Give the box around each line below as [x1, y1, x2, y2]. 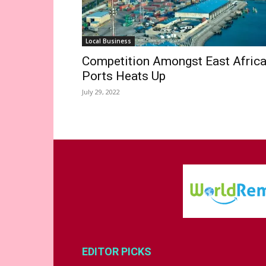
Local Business [85, 37, 131, 45]
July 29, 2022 [82, 87, 120, 96]
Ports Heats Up [82, 69, 166, 83]
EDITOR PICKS [82, 245, 151, 258]
